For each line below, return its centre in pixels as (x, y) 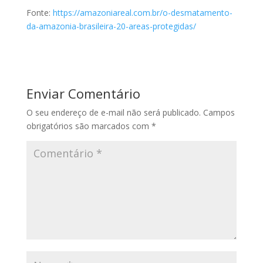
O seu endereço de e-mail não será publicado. (113, 112)
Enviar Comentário (83, 93)
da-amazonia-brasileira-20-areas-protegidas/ (111, 26)
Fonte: (39, 12)
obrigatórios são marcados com (89, 126)
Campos (219, 112)
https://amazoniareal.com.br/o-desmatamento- (142, 12)
